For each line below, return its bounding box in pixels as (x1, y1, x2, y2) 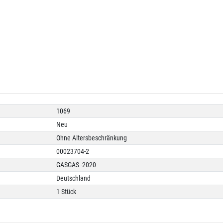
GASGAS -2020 (56, 160, 97, 169)
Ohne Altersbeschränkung (56, 133, 127, 142)
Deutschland (56, 174, 91, 182)
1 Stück (56, 187, 77, 196)
